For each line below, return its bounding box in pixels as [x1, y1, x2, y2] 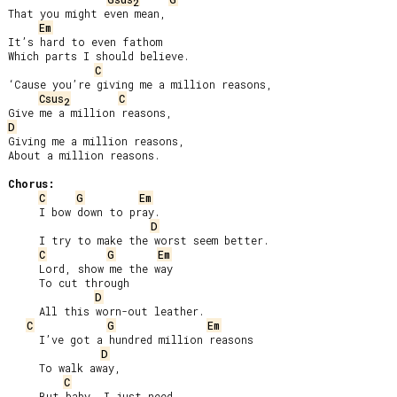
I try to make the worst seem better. [8, 233, 39, 247]
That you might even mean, [8, 6, 167, 20]
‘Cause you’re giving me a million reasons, [8, 77, 273, 91]
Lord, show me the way [8, 261, 39, 276]
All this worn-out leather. [8, 304, 39, 318]
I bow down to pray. [8, 205, 39, 219]
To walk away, [8, 361, 39, 375]
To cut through [8, 276, 39, 290]
